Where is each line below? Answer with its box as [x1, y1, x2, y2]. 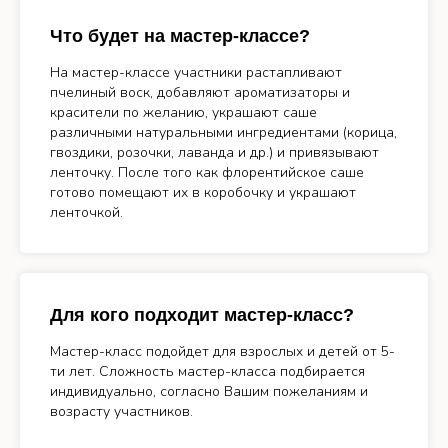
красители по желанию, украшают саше [50, 103, 317, 122]
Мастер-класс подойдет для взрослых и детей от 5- [50, 342, 395, 361]
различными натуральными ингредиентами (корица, [50, 123, 397, 142]
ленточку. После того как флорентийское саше [50, 163, 364, 182]
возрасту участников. [50, 402, 193, 421]
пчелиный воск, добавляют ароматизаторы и [50, 83, 350, 102]
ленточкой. [50, 203, 123, 222]
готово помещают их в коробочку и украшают [50, 183, 356, 202]
